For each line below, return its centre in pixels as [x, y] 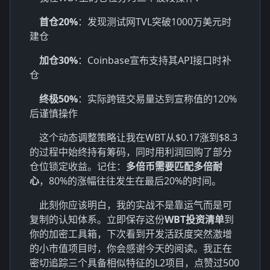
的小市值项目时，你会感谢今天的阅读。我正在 [131, 248]
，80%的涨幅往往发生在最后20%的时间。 [130, 181]
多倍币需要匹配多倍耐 [174, 166]
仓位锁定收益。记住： [78, 166]
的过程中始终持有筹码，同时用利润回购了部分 [131, 152]
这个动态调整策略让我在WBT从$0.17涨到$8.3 [138, 137]
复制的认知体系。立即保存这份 [97, 219]
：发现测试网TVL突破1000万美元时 [155, 21]
